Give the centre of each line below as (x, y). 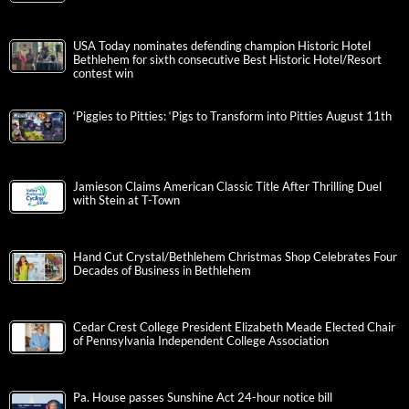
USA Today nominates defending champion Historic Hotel (222, 47)
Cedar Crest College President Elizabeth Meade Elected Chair (234, 328)
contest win (103, 74)
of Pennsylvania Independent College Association (201, 341)
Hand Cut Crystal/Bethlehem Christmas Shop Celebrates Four (235, 257)
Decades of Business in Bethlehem (162, 271)
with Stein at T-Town (126, 201)
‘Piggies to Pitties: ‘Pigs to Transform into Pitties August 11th (232, 117)
